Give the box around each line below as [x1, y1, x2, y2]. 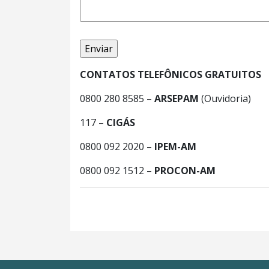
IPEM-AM [154, 140, 196, 153]
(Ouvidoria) [199, 92, 251, 105]
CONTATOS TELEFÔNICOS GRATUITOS [80, 68, 261, 81]
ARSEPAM [154, 92, 199, 105]
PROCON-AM [154, 164, 216, 177]
